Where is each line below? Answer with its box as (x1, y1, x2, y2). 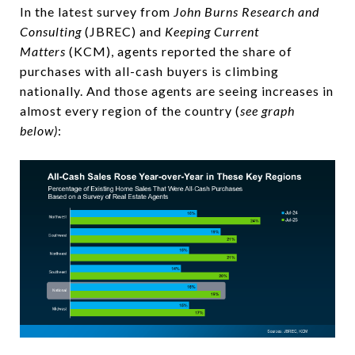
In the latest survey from (20, 4, 174, 20)
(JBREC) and (82, 24, 165, 40)
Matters (20, 44, 66, 59)
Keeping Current (165, 24, 259, 40)
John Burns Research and (174, 4, 319, 20)
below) (20, 123, 58, 139)
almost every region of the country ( (20, 103, 240, 119)
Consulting (20, 24, 82, 40)
